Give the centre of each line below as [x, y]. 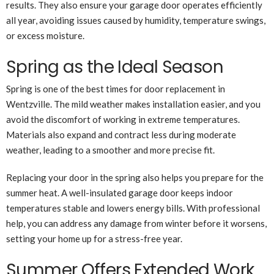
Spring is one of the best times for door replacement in [116, 89]
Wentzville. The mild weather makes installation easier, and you [133, 104]
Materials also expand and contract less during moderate [121, 135]
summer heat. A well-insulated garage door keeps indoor [120, 193]
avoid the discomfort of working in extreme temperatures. [123, 120]
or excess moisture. [45, 36]
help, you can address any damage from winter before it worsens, [136, 224]
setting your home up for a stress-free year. [94, 239]
